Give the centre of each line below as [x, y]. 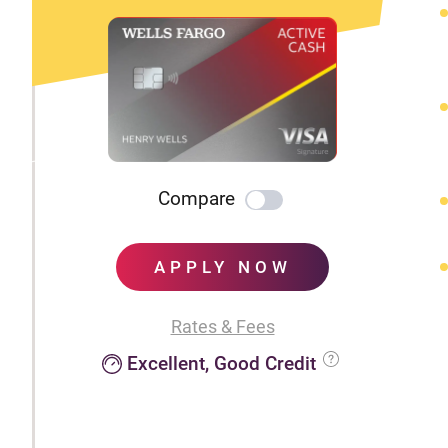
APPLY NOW [222, 267]
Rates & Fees [222, 327]
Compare [196, 199]
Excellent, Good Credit [222, 364]
